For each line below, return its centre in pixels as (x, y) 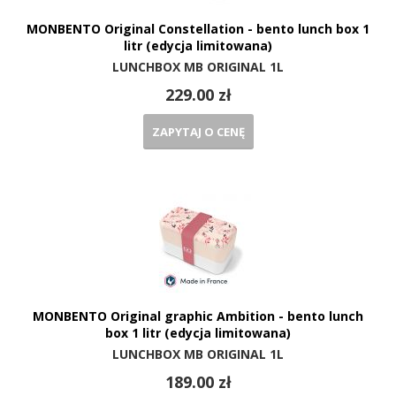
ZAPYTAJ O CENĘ (198, 132)
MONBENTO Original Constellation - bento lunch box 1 (198, 29)
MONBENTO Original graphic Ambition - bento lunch (198, 316)
